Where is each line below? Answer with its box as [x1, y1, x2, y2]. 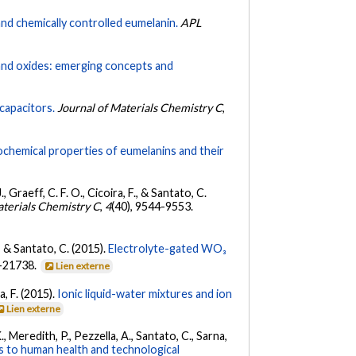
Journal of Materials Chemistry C [57, 101, 223, 115]
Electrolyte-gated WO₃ [108, 242, 227, 256]
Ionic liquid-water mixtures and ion [57, 286, 233, 300]
